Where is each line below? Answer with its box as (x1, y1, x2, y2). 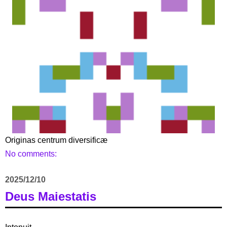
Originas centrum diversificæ (5, 135, 107, 144)
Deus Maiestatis (5, 189, 96, 203)
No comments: (5, 149, 59, 158)
